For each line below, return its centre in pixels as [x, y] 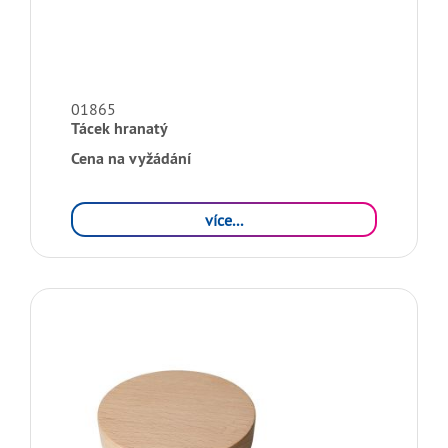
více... [224, 219]
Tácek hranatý [119, 128]
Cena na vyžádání [131, 158]
